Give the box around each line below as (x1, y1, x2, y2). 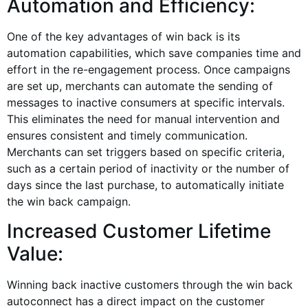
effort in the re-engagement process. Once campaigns (7, 63, 290, 77)
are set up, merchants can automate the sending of (7, 79, 273, 93)
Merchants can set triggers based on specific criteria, (7, 145, 285, 159)
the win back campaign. (7, 195, 131, 209)
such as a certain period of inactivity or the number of (7, 162, 289, 176)
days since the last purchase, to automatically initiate (7, 178, 284, 192)
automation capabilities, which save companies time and (7, 46, 301, 60)
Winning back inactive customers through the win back (7, 277, 293, 291)
